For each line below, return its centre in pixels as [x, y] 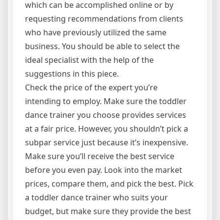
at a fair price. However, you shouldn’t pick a [107, 129]
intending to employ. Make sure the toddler [106, 101]
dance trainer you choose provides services [106, 115]
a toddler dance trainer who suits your [96, 197]
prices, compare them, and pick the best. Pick [109, 184]
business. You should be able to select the [102, 46]
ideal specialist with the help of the [89, 60]
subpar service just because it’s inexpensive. [107, 142]
